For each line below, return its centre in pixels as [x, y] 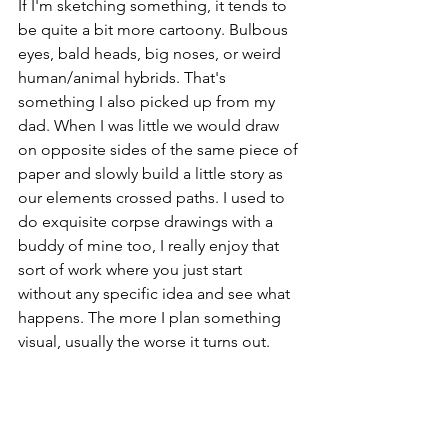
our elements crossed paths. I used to [153, 198]
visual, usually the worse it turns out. [146, 342]
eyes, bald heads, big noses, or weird [151, 54]
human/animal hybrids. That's [124, 78]
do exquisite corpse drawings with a [147, 222]
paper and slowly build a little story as [152, 174]
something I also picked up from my [148, 102]
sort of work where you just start [132, 270]
